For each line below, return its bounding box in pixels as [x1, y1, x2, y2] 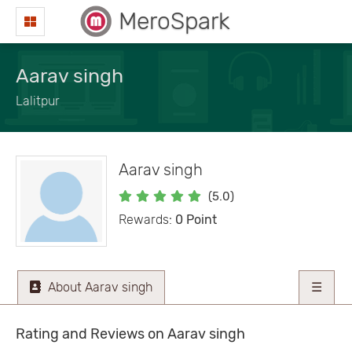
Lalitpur [16, 93, 60, 108]
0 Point [174, 212, 217, 227]
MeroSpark [118, 7, 230, 35]
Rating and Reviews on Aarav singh [16, 324, 245, 343]
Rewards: [118, 212, 175, 227]
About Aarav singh [45, 279, 152, 295]
